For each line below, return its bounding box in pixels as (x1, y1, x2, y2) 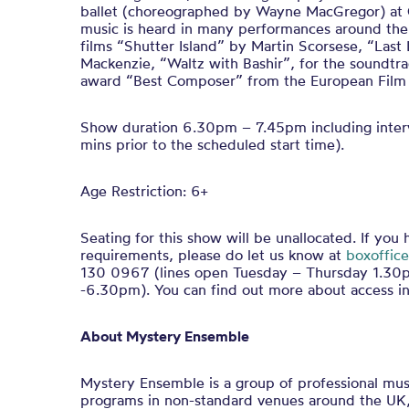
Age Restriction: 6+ (80, 182, 207, 200)
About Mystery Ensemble (80, 327, 249, 345)
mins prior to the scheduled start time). (80, 135, 344, 153)
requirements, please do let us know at (80, 246, 346, 264)
